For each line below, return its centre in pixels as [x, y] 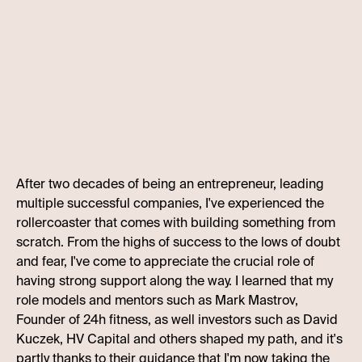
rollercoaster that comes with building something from [176, 223]
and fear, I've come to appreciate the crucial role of [165, 261]
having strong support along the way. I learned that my [175, 281]
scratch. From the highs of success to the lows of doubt [178, 242]
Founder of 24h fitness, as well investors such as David [177, 320]
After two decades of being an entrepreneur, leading [170, 184]
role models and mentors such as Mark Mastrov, [157, 300]
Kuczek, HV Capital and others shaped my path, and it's [179, 339]
